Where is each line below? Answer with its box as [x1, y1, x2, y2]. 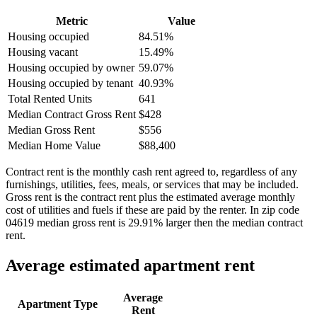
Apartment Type [18, 297, 98, 310]
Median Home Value [8, 139, 100, 151]
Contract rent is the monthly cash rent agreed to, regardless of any [6, 165, 297, 178]
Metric [56, 14, 88, 27]
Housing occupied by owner [8, 61, 134, 74]
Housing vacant [8, 45, 78, 58]
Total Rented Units [8, 92, 92, 105]
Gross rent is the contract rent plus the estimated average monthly [6, 190, 295, 203]
